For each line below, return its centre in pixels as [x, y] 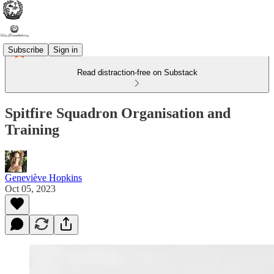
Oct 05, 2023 [30, 188]
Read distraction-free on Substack [137, 72]
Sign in [65, 50]
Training [32, 129]
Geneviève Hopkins [43, 177]
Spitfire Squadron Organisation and [118, 113]
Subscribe [26, 50]
